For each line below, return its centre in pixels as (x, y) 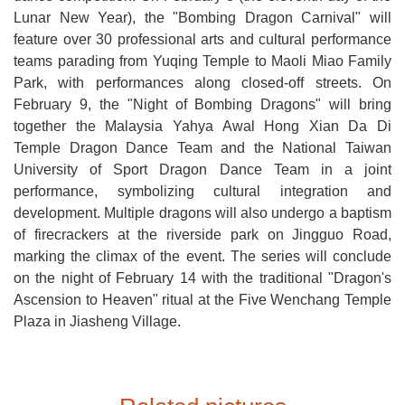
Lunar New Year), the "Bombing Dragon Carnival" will (202, 18)
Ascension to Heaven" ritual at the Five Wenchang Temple (202, 300)
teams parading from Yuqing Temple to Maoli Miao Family (202, 61)
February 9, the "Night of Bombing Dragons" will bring (202, 105)
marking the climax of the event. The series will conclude (202, 257)
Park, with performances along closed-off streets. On (202, 83)
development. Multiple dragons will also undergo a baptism (202, 213)
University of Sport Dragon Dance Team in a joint (202, 170)
